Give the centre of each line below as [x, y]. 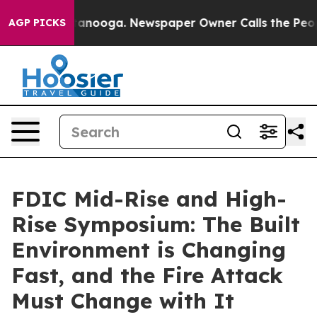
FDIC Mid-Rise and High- [149, 199]
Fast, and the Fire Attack [147, 275]
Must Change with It [123, 301]
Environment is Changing [149, 250]
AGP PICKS [37, 23]
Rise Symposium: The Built [156, 224]
